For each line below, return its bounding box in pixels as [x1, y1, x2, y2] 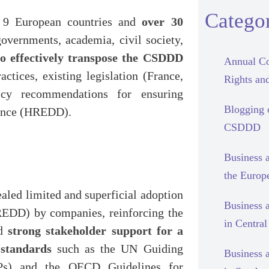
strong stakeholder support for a [8, 224, 183, 237]
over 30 [142, 15, 183, 28]
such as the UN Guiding [51, 242, 183, 255]
